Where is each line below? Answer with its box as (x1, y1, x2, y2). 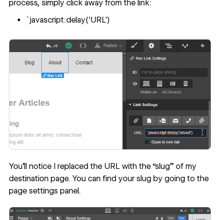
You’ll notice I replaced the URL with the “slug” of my (8, 162, 196, 171)
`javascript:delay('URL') (26, 15, 110, 25)
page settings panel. (8, 186, 81, 196)
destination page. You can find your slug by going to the (8, 174, 209, 184)
